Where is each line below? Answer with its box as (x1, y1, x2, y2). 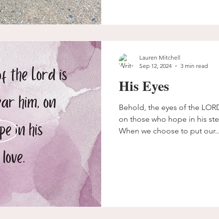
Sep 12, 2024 (139, 62, 172, 69)
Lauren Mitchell (139, 54, 180, 61)
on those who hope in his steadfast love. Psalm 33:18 (119, 114, 189, 124)
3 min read (180, 62, 208, 69)
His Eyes (119, 76, 169, 96)
